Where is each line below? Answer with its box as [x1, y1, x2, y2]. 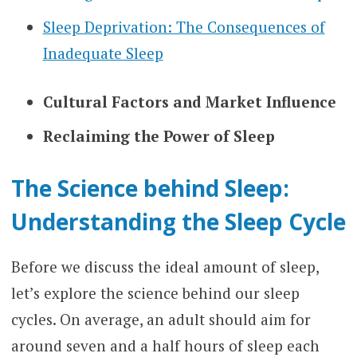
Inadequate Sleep [42, 42, 163, 63]
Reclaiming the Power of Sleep [42, 125, 275, 146]
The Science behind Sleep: [10, 173, 289, 204]
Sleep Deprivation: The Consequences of [42, 16, 325, 37]
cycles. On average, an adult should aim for [10, 309, 311, 330]
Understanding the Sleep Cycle [10, 206, 346, 237]
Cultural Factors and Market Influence [42, 92, 336, 112]
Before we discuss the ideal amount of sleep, [10, 257, 319, 277]
